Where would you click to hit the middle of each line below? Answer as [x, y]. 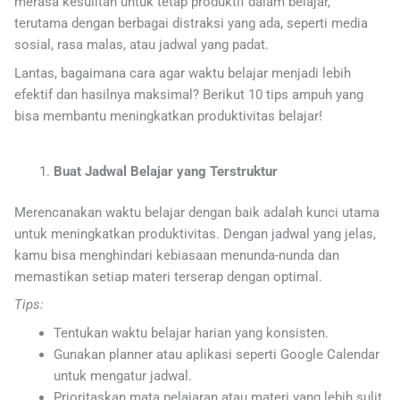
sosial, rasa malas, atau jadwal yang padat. [142, 45]
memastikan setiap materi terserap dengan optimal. [168, 276]
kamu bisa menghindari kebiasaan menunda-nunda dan [177, 255]
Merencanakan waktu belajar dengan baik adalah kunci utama [197, 212]
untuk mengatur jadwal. [122, 375]
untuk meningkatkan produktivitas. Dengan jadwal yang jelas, [195, 233]
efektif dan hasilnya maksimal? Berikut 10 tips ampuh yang [189, 94]
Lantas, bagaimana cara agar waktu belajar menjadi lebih [183, 73]
